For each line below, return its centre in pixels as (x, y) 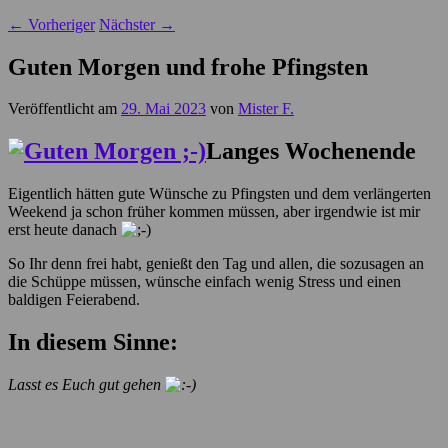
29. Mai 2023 (163, 109)
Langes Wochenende (311, 151)
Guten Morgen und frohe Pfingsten (188, 66)
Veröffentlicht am (64, 109)
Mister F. (266, 109)
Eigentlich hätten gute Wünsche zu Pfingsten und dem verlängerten (219, 194)
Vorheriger (59, 24)
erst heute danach (64, 230)
